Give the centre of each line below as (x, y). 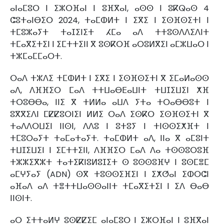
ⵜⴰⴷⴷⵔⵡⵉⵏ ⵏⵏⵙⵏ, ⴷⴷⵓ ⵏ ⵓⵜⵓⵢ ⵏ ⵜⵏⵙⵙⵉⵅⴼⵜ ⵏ (109, 126)
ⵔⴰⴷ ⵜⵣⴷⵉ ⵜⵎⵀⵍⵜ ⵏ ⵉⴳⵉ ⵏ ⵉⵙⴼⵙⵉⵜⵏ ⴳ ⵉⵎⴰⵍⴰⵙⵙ (109, 78)
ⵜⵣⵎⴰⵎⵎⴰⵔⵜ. (36, 56)
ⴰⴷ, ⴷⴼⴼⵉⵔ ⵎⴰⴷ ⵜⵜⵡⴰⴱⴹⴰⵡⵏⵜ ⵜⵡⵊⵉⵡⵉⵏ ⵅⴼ (109, 90)
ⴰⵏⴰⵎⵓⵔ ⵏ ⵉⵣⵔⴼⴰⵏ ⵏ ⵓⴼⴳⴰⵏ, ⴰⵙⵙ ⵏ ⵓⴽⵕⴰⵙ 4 (109, 8)
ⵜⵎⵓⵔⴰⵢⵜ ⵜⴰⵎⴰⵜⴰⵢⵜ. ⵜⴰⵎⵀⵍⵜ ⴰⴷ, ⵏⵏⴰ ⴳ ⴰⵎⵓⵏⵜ (109, 138)
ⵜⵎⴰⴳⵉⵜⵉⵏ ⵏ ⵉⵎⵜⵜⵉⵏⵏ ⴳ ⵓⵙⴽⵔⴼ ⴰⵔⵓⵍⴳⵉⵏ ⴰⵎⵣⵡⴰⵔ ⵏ (109, 44)
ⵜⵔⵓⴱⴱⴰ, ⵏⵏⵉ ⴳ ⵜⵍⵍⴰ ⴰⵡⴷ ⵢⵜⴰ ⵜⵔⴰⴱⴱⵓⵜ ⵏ (109, 102)
